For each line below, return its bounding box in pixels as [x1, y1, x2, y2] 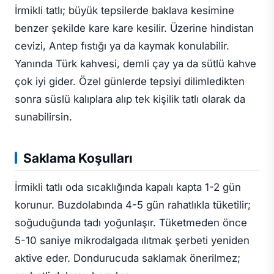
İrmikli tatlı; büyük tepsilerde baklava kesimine [15, 4, 234, 17]
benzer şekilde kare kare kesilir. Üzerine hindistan [15, 21, 254, 34]
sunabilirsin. [15, 110, 72, 123]
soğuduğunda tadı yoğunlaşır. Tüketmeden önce [15, 216, 247, 229]
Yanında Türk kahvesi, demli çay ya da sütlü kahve [15, 57, 256, 70]
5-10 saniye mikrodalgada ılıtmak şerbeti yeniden [15, 234, 250, 246]
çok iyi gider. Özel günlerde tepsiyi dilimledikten [15, 75, 245, 87]
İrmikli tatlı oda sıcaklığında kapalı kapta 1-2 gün [15, 180, 241, 193]
